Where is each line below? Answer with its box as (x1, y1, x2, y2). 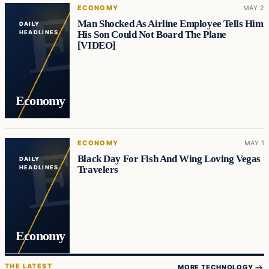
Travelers (77, 164, 119, 176)
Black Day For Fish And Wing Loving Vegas (77, 153, 261, 165)
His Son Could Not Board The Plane (77, 29, 226, 41)
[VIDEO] (77, 40, 116, 52)
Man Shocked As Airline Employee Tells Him (77, 18, 264, 30)
